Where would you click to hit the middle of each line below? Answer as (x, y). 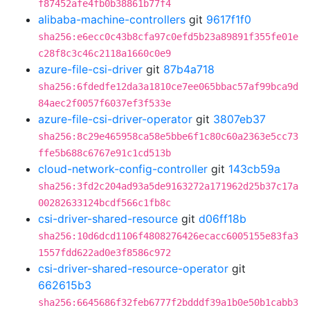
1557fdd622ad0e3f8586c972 (104, 253)
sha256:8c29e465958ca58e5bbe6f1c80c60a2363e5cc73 (168, 136)
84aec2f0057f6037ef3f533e (104, 103)
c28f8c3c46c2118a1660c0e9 (104, 53)
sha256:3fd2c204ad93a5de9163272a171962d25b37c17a (168, 186)
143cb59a (254, 169)
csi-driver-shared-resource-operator (133, 268)
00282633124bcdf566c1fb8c (104, 203)
